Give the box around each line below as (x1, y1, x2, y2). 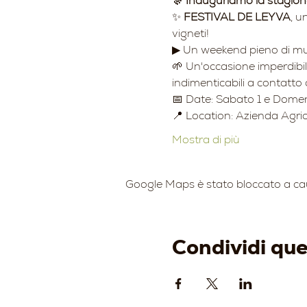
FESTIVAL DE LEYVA (183, 9, 291, 24)
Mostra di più (171, 132, 240, 147)
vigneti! (171, 25, 209, 40)
